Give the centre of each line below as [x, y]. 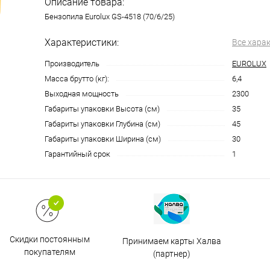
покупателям [49, 252]
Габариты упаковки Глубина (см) [102, 124]
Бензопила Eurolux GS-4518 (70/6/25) [110, 17]
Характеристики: [82, 42]
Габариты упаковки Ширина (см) [103, 139]
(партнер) [172, 254]
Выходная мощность [82, 94]
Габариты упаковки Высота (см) [102, 109]
